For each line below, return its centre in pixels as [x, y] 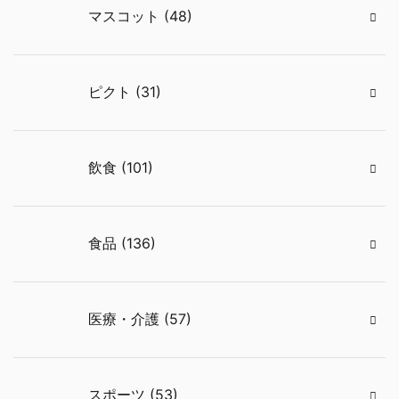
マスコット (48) [140, 16]
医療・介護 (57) [140, 319]
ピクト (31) [125, 92]
